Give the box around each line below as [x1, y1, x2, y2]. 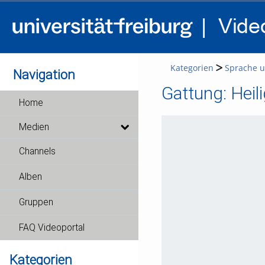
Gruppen [19, 197, 53, 208]
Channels [19, 146, 56, 157]
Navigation [13, 67, 76, 82]
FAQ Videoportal [19, 222, 85, 233]
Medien [19, 122, 49, 132]
